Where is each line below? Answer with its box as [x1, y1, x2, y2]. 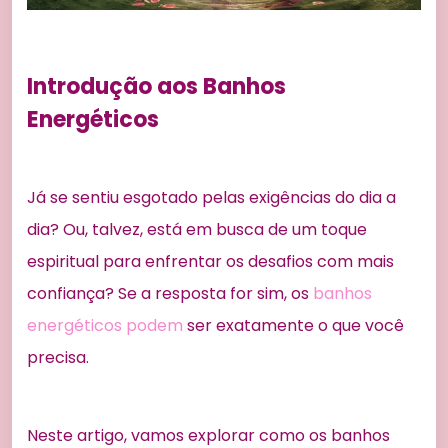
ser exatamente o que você [183, 314, 404, 338]
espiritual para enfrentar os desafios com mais [27, 250, 394, 274]
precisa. [27, 346, 89, 370]
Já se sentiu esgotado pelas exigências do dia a [27, 186, 396, 210]
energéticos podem [27, 314, 183, 338]
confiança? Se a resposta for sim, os [27, 282, 313, 306]
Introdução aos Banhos [27, 71, 286, 103]
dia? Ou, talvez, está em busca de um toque [27, 218, 367, 242]
